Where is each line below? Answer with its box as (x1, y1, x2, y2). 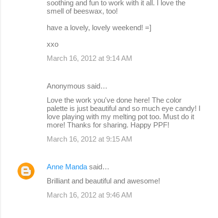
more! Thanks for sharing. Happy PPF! (47, 121, 169, 129)
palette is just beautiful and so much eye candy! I (47, 104, 200, 113)
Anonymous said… (47, 82, 108, 91)
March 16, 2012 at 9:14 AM (47, 54, 132, 63)
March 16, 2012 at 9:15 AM (47, 135, 132, 144)
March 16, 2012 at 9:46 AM (47, 191, 132, 200)
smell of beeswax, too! (47, 7, 118, 16)
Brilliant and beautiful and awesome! (47, 177, 160, 185)
